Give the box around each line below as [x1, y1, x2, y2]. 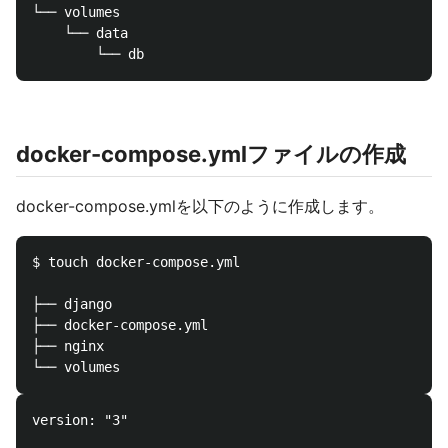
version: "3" [32, 412, 128, 428]
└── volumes [32, 4, 120, 20]
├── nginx [32, 338, 104, 354]
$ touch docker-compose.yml [32, 254, 240, 270]
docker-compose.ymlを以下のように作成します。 [16, 196, 384, 216]
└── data [32, 25, 128, 41]
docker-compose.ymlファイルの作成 [16, 141, 406, 167]
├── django [32, 296, 112, 312]
